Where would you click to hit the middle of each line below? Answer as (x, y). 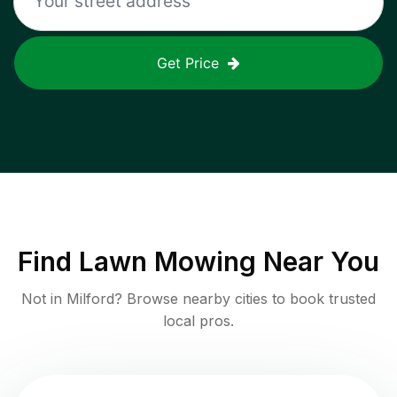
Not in (44, 298)
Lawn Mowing (167, 261)
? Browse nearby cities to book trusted (245, 298)
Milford (90, 298)
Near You (318, 261)
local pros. (198, 320)
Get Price (188, 62)
